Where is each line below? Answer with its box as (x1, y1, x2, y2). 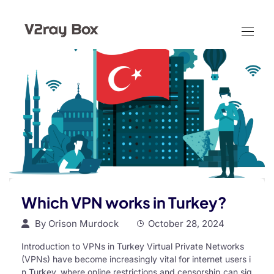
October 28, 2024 (148, 218, 224, 230)
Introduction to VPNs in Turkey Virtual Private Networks (21, 241, 244, 252)
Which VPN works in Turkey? (21, 193, 227, 213)
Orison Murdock (48, 218, 119, 230)
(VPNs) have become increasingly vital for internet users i (21, 254, 251, 265)
